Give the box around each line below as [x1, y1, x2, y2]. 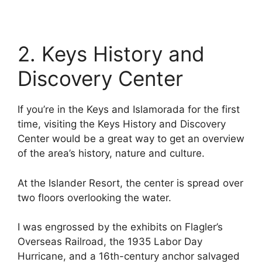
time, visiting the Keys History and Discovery [18, 118, 226, 130]
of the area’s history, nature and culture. [18, 147, 205, 160]
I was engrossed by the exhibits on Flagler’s [18, 221, 223, 233]
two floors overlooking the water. [18, 191, 171, 204]
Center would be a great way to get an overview [18, 133, 244, 145]
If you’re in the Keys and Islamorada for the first [18, 104, 240, 116]
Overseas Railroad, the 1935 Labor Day [18, 236, 202, 248]
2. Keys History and [18, 42, 205, 67]
